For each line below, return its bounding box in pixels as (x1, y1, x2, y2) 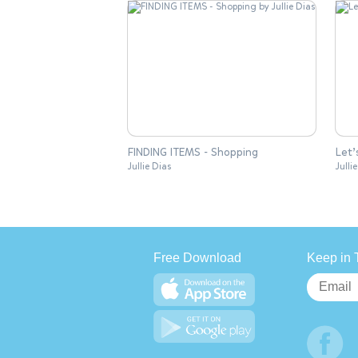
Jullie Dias (128, 160, 171, 173)
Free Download (153, 251, 241, 265)
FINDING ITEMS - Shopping (128, 145, 258, 161)
